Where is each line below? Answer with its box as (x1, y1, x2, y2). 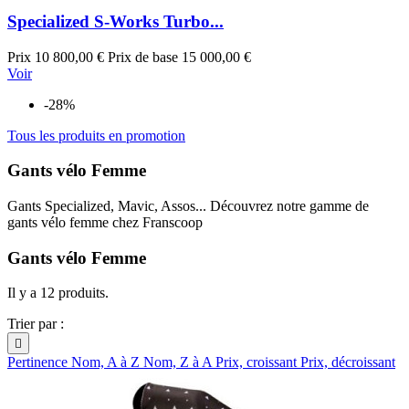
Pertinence (7, 354, 71, 371)
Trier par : (7, 316, 64, 332)
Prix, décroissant (300, 354, 395, 371)
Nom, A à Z (71, 354, 143, 371)
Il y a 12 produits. (7, 285, 109, 301)
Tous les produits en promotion (7, 127, 185, 143)
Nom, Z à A (143, 354, 215, 371)
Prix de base (108, 48, 178, 65)
